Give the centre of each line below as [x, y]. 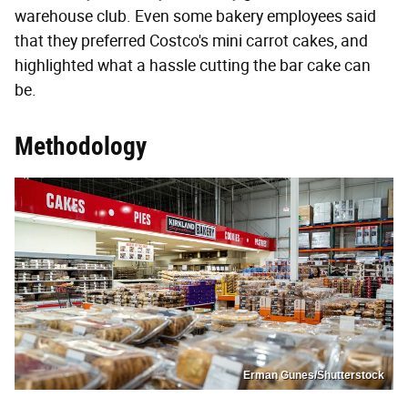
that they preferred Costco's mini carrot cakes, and [191, 41]
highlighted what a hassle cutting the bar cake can [193, 65]
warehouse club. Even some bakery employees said [195, 16]
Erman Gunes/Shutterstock [314, 376]
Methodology [81, 146]
